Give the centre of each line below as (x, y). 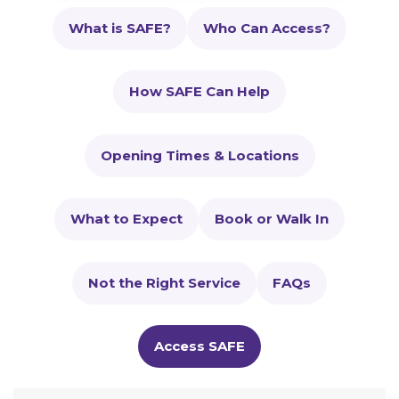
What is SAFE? (120, 28)
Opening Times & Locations (199, 155)
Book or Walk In (272, 219)
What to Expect (126, 219)
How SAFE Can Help (199, 91)
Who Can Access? (267, 28)
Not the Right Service (164, 282)
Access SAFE (199, 346)
